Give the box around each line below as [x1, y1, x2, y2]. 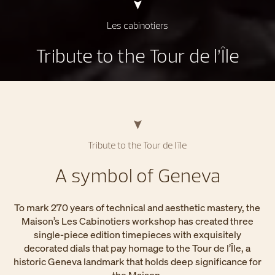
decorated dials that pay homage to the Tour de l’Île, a [24, 241, 251, 255]
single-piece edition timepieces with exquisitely [33, 228, 241, 241]
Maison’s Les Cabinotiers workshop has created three [21, 214, 254, 228]
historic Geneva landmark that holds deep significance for [13, 255, 261, 268]
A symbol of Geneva [54, 163, 220, 187]
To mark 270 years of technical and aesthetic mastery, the [14, 201, 261, 214]
